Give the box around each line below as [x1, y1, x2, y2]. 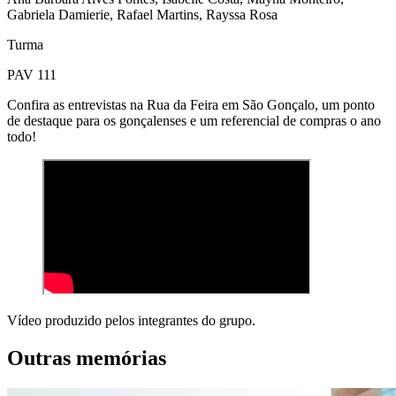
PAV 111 [7, 66, 57, 82]
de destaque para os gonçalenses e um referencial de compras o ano [7, 112, 381, 128]
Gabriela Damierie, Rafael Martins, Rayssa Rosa [7, 6, 278, 22]
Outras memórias [7, 346, 166, 369]
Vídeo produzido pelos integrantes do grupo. [7, 312, 255, 328]
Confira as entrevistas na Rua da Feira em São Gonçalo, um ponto [7, 96, 375, 112]
